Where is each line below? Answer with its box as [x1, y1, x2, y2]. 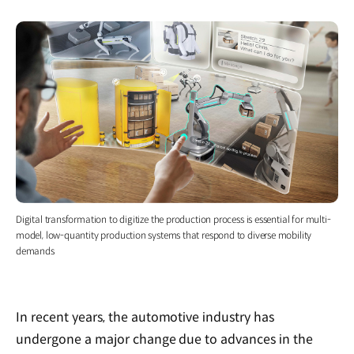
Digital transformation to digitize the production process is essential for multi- [16, 213, 331, 226]
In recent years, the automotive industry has [16, 309, 275, 326]
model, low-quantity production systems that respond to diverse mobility [16, 229, 312, 242]
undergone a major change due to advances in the [16, 331, 314, 348]
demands [16, 245, 55, 258]
